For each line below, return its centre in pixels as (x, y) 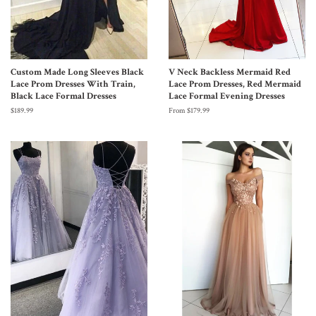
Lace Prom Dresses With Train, (73, 84)
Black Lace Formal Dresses (63, 96)
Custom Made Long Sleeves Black (77, 72)
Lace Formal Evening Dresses (227, 96)
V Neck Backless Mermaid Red (230, 72)
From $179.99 (189, 110)
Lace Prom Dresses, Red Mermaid (235, 84)
